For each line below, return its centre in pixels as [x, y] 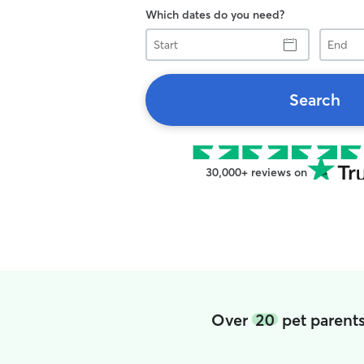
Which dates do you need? [215, 15]
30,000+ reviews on [256, 172]
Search [314, 100]
